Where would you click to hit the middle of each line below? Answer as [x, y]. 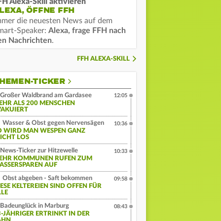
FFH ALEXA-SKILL [103, 59]
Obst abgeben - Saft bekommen [47, 179]
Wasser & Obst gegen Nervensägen [53, 123]
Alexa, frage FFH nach [87, 31]
